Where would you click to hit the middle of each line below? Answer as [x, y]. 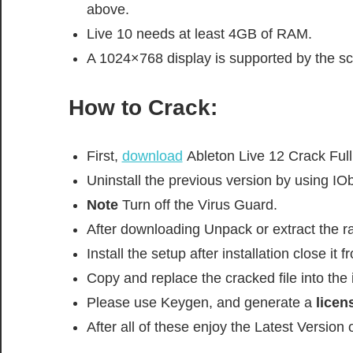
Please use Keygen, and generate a [201, 302]
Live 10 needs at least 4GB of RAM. [199, 33]
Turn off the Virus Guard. [197, 204]
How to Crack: [143, 107]
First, [104, 156]
